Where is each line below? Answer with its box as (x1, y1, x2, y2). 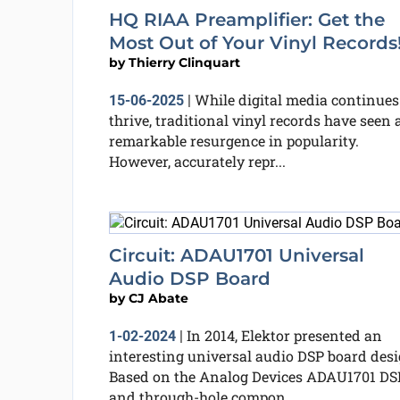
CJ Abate (128, 289, 188, 306)
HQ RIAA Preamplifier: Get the (108, 9, 385, 30)
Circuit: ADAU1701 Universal (108, 244, 364, 266)
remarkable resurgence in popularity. (108, 131, 359, 150)
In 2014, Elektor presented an (186, 325, 382, 345)
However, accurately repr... (108, 152, 286, 171)
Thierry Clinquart (128, 54, 240, 71)
